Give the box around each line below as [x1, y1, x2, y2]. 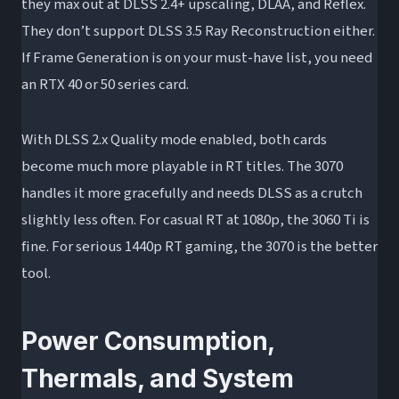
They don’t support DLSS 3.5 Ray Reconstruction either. [21, 20, 375, 43]
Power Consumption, [21, 326, 275, 357]
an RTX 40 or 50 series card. [21, 74, 189, 96]
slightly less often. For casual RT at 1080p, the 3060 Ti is [21, 209, 370, 232]
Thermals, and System [21, 363, 294, 395]
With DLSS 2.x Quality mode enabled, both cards [21, 129, 327, 151]
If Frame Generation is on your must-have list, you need [21, 47, 372, 69]
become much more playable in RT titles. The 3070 [21, 156, 343, 178]
